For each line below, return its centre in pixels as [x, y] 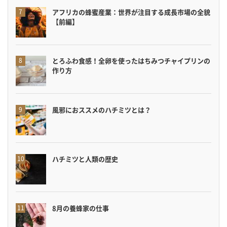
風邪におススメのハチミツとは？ [102, 110]
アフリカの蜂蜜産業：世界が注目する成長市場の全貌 [131, 12]
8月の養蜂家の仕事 [81, 208]
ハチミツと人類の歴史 [85, 159]
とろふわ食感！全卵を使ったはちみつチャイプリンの [131, 61]
